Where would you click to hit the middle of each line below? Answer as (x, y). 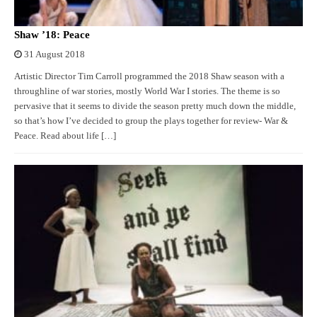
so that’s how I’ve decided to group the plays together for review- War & (151, 121)
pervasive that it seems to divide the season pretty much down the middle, (155, 106)
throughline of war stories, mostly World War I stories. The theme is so (147, 92)
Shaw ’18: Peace (52, 35)
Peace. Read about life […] (65, 136)
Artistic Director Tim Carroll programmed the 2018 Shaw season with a (149, 77)
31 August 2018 (54, 55)
